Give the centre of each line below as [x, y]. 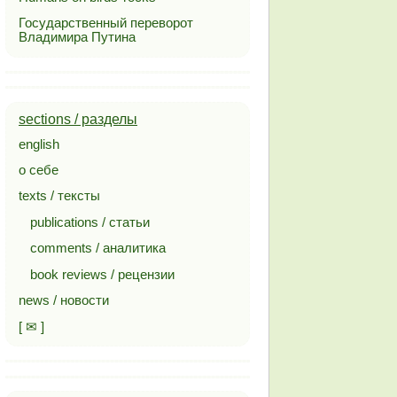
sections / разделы [78, 119]
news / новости [64, 301]
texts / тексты [59, 196]
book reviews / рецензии [103, 274]
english [39, 144]
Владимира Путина [77, 38]
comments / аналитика [98, 249]
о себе [39, 170]
